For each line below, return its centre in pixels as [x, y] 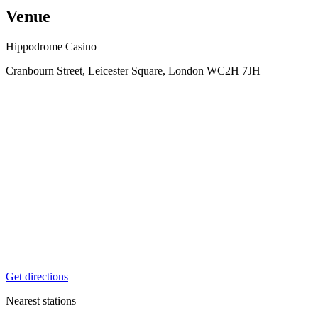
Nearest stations [41, 300]
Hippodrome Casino [51, 46]
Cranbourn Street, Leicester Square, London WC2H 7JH [133, 70]
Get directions [37, 276]
